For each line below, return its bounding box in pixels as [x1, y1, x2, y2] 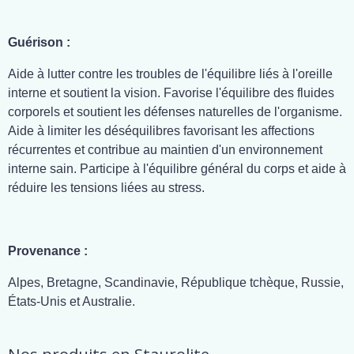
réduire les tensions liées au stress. [8, 181, 205, 194]
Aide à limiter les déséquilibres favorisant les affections [8, 124, 314, 137]
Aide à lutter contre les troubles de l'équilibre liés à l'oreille [8, 67, 333, 81]
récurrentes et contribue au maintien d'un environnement [8, 143, 322, 156]
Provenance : [8, 244, 91, 258]
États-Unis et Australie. [8, 295, 135, 308]
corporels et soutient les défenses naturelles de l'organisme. [8, 105, 342, 119]
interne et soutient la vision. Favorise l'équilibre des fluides [8, 86, 334, 100]
